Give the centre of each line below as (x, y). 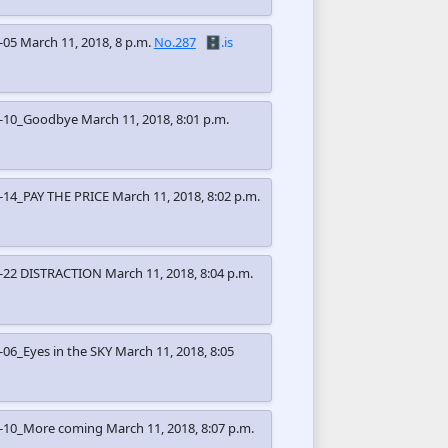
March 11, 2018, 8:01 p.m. (154, 118)
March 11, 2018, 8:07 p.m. (179, 427)
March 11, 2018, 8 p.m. (85, 41)
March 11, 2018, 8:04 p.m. (178, 273)
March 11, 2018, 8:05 (174, 350)
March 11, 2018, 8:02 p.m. (185, 196)
